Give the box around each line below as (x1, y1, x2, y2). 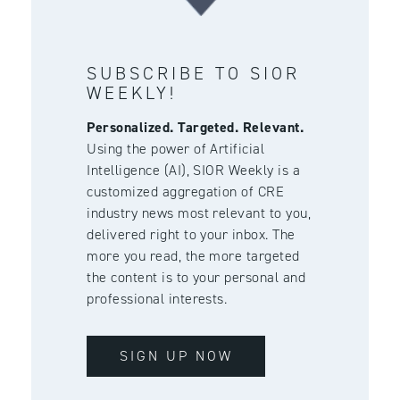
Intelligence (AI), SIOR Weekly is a (87, 160, 301, 179)
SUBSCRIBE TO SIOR (87, 61, 301, 85)
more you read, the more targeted (87, 246, 300, 265)
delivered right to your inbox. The (87, 224, 296, 244)
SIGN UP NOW (119, 346, 233, 366)
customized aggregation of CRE (87, 181, 285, 201)
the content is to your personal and (87, 267, 306, 287)
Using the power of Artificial (87, 138, 265, 158)
